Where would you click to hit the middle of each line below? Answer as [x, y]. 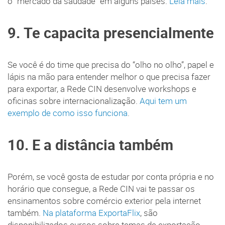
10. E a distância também [90, 144]
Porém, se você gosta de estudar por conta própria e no [111, 177]
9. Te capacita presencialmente [111, 32]
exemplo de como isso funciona [68, 113]
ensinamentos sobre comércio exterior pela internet [104, 201]
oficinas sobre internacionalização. [74, 101]
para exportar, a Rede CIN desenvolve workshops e [102, 89]
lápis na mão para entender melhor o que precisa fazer [109, 77]
